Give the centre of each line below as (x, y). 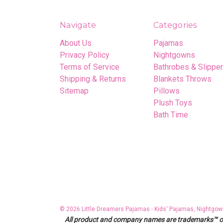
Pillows (167, 91)
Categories (175, 25)
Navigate (78, 25)
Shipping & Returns (93, 79)
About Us (76, 43)
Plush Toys (173, 103)
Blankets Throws (182, 79)
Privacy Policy (85, 55)
